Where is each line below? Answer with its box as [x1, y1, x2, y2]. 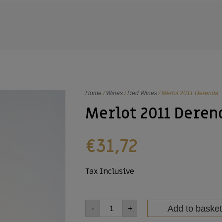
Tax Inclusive [85, 166, 136, 177]
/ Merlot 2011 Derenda [157, 90, 219, 97]
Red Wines [127, 90, 157, 97]
